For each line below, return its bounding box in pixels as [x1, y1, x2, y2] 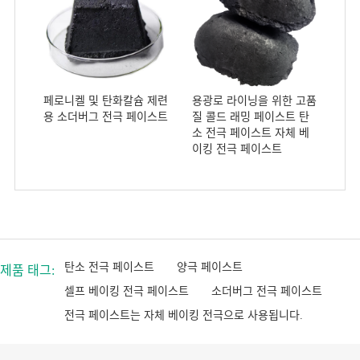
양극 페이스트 [177, 261, 243, 274]
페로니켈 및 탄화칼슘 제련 [43, 95, 168, 108]
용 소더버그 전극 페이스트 [43, 111, 168, 124]
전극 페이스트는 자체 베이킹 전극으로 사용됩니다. [64, 309, 303, 322]
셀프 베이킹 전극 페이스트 [64, 285, 189, 298]
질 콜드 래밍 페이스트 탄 [192, 111, 309, 124]
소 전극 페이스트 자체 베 [192, 127, 309, 140]
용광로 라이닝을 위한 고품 [192, 95, 317, 108]
